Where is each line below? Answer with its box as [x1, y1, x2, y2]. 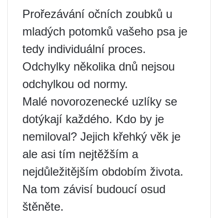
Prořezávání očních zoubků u [22, 7, 172, 21]
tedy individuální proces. [22, 42, 146, 56]
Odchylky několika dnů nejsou [22, 60, 175, 73]
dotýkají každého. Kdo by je [22, 112, 164, 126]
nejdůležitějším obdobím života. [22, 165, 183, 179]
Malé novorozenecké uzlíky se [22, 95, 177, 109]
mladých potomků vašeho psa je [22, 25, 187, 38]
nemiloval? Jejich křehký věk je [22, 130, 181, 144]
